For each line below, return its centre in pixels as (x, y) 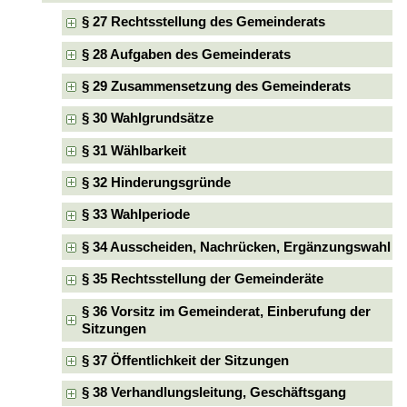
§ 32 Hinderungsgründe (157, 183)
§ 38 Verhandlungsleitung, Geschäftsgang (214, 393)
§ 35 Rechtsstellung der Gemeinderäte (203, 279)
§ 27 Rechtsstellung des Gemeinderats (204, 22)
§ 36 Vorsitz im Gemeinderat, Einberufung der (227, 311)
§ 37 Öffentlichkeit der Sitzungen (186, 360)
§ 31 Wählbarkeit (134, 150)
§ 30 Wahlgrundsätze (148, 119)
